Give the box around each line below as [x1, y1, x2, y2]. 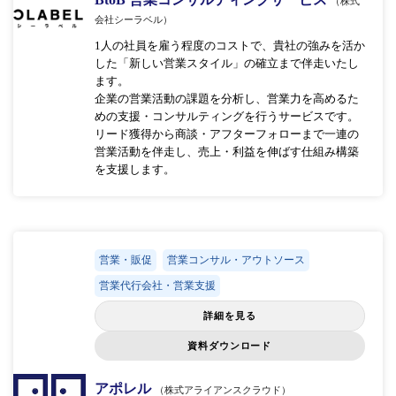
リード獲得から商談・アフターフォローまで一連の [94, 126, 359, 141]
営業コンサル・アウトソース [166, 253, 305, 266]
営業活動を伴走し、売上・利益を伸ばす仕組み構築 [94, 144, 359, 158]
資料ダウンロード [187, 339, 272, 351]
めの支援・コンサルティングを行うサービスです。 [94, 109, 359, 123]
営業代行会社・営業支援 [98, 278, 216, 292]
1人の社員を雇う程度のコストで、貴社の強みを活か [94, 38, 365, 52]
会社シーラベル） [94, 13, 172, 25]
